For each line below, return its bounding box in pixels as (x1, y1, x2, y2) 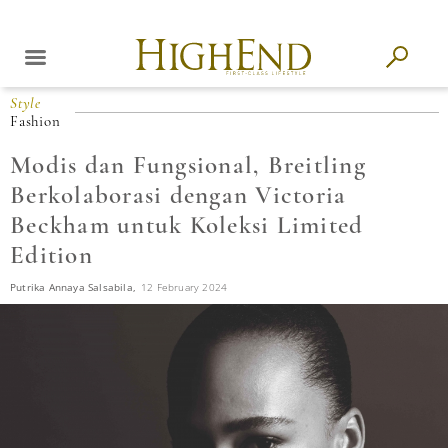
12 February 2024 (141, 280, 228, 294)
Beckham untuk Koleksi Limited (10, 210, 364, 240)
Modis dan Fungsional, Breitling (10, 150, 366, 180)
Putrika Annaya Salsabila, (10, 280, 136, 294)
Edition (10, 240, 93, 270)
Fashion (10, 112, 61, 130)
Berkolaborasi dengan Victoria (10, 180, 347, 210)
